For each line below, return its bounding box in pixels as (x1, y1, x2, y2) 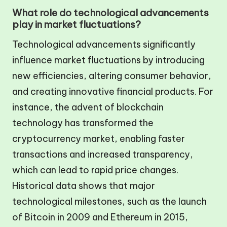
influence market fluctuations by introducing (12, 54, 205, 66)
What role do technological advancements (12, 7, 209, 19)
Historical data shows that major (12, 180, 155, 192)
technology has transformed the (12, 117, 154, 129)
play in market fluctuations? (12, 18, 141, 31)
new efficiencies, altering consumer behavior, (12, 70, 211, 82)
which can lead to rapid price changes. (12, 164, 178, 176)
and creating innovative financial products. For (12, 86, 213, 98)
